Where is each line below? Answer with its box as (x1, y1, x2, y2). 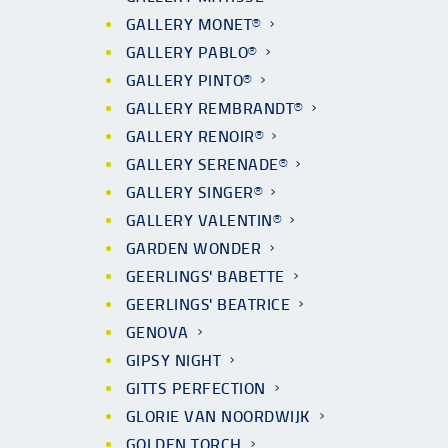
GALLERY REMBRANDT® (126, 99, 303, 118)
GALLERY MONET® (126, 15, 261, 34)
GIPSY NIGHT (126, 351, 222, 370)
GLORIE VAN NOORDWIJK (126, 407, 311, 426)
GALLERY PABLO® (126, 43, 257, 62)
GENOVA (126, 323, 189, 342)
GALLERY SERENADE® (126, 155, 288, 174)
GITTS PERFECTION (126, 379, 266, 398)
